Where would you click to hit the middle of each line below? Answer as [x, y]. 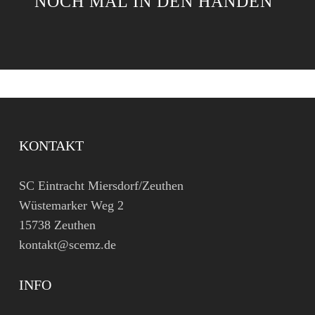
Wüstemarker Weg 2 [71, 205]
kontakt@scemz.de [67, 245]
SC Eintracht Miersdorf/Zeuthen [101, 186]
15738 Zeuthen [57, 225]
